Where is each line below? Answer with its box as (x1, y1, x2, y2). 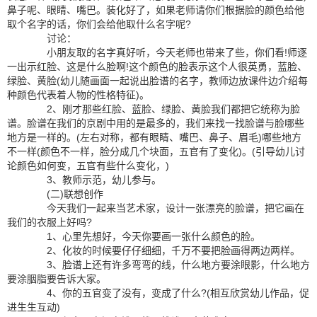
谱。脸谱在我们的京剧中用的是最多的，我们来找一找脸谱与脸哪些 (7, 117, 304, 129)
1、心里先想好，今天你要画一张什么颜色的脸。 (27, 231, 260, 242)
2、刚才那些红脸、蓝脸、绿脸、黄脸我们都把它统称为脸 (27, 103, 300, 115)
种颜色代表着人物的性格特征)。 (7, 89, 149, 100)
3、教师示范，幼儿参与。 (27, 174, 161, 185)
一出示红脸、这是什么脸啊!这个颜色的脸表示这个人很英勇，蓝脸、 (7, 61, 307, 72)
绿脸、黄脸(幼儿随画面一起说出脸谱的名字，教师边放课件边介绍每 (7, 75, 308, 86)
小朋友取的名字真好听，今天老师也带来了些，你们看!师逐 (27, 47, 307, 58)
